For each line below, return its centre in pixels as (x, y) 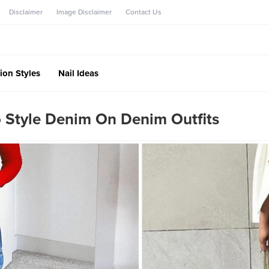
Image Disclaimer (84, 12)
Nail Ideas (78, 73)
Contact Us (144, 12)
